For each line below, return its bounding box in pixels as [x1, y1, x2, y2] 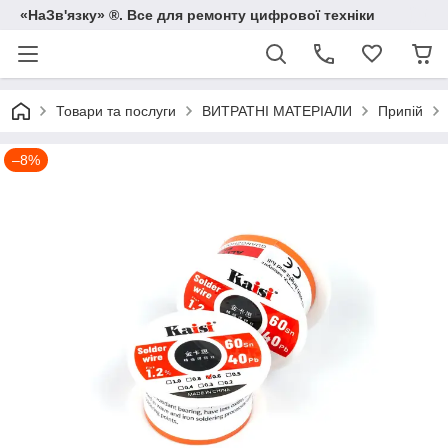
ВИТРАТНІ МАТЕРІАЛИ [202, 103, 352, 119]
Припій [378, 103, 423, 119]
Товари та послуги [56, 103, 176, 119]
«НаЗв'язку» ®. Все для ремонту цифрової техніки [20, 7, 375, 23]
